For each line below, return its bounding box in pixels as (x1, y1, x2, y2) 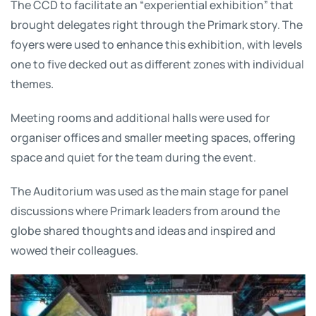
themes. (11, 75, 54, 92)
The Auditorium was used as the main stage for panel (11, 182, 288, 199)
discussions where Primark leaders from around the (11, 202, 280, 219)
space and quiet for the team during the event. (11, 148, 256, 165)
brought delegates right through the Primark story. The (11, 16, 303, 32)
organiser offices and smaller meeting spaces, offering (11, 128, 296, 145)
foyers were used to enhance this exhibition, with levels (11, 35, 302, 52)
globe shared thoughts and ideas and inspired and (11, 221, 276, 238)
